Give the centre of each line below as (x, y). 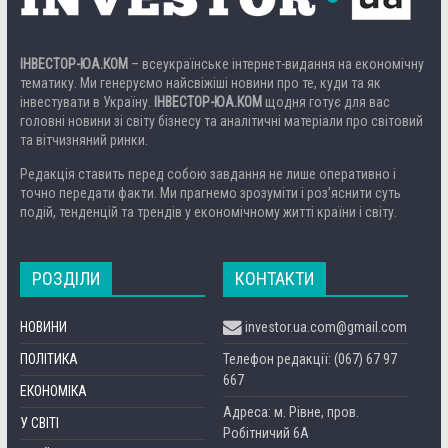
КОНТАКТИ (275, 279)
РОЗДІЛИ (65, 279)
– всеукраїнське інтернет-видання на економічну (275, 64)
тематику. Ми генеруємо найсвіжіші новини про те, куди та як (200, 83)
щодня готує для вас (325, 102)
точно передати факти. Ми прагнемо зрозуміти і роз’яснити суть (210, 193)
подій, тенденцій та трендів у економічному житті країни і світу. (208, 212)
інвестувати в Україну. (86, 102)
